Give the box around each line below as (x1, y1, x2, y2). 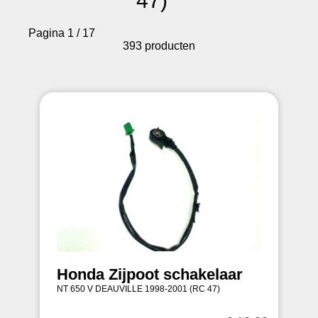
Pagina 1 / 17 (28, 27, 95, 39)
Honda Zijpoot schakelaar (57, 265, 243, 283)
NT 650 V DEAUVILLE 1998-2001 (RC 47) (57, 284, 220, 294)
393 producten (123, 40, 195, 52)
